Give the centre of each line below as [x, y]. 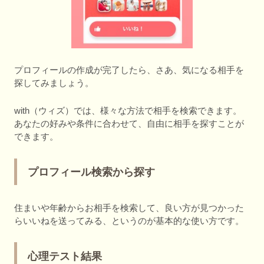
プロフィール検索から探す [91, 172]
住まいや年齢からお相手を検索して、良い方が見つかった [129, 207]
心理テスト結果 [65, 256]
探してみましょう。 [54, 82]
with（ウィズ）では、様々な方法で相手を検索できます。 [128, 111]
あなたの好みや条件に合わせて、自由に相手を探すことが [129, 124]
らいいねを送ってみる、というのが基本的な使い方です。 [129, 220]
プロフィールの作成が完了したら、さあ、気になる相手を [129, 70]
